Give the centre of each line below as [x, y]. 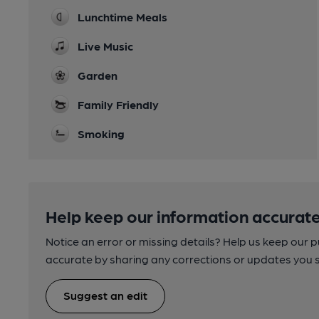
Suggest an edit [105, 296]
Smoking [101, 134]
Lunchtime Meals [122, 17]
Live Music [105, 46]
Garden [98, 75]
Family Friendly [118, 105]
